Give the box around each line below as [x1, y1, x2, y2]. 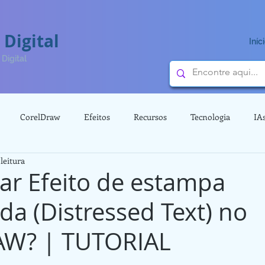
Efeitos [84, 111, 110, 122]
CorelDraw [20, 111, 60, 122]
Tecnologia [190, 111, 230, 122]
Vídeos [11, 159, 36, 170]
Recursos [134, 111, 167, 122]
